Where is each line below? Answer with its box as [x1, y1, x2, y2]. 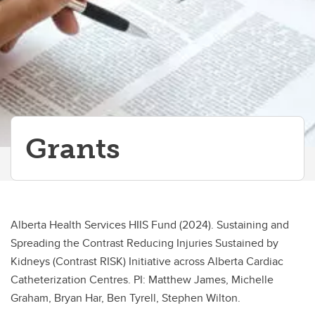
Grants [25, 131, 120, 165]
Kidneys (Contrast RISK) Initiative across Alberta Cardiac [11, 253, 283, 269]
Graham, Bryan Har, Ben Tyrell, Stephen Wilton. [11, 290, 240, 306]
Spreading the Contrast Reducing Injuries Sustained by [11, 235, 278, 251]
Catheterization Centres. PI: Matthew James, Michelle [11, 271, 274, 288]
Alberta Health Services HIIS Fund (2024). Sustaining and [11, 217, 289, 233]
